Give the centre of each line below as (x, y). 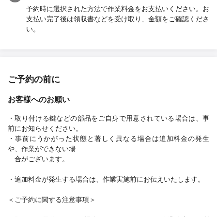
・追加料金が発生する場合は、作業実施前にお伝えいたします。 (106, 179)
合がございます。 (38, 158)
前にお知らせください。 (45, 128)
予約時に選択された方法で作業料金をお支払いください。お (118, 8)
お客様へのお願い (39, 99)
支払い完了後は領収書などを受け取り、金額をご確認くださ (118, 18)
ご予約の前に (34, 79)
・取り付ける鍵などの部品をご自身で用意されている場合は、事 (108, 118)
